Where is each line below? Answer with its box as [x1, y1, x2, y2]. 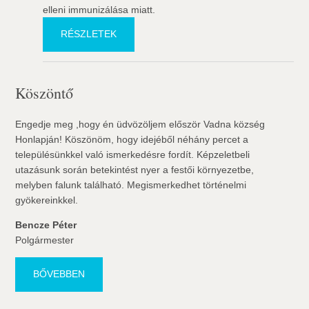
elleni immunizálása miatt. [43, 4, 156, 16]
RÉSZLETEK [61, 28, 117, 40]
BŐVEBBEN [33, 268, 86, 280]
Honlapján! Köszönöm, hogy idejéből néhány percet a [15, 134, 249, 146]
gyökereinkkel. [15, 195, 79, 206]
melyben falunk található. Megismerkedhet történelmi [15, 179, 247, 191]
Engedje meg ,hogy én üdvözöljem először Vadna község [15, 119, 266, 130]
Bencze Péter [15, 219, 77, 231]
